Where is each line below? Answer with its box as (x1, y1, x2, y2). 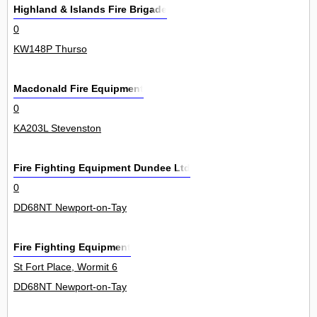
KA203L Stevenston (13, 122, 101, 134)
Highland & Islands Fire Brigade (13, 4, 167, 16)
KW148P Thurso (13, 43, 87, 55)
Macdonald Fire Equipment (13, 83, 144, 95)
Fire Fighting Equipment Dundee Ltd (13, 162, 190, 174)
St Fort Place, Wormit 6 (13, 261, 117, 273)
